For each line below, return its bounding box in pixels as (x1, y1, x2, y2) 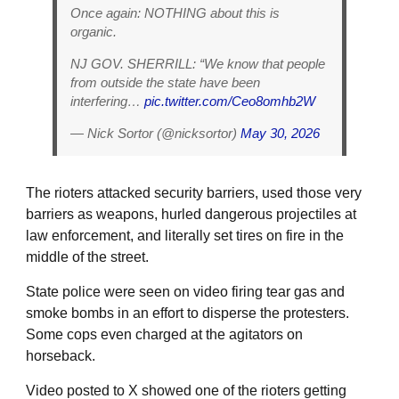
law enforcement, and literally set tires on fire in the (26, 227, 344, 243)
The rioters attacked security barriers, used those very (26, 184, 362, 200)
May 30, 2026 (240, 125, 320, 141)
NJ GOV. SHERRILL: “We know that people (70, 55, 325, 71)
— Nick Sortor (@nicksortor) (70, 125, 240, 141)
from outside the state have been (70, 74, 260, 90)
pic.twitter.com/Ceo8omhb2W (144, 93, 315, 109)
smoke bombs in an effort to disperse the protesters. (26, 305, 349, 321)
